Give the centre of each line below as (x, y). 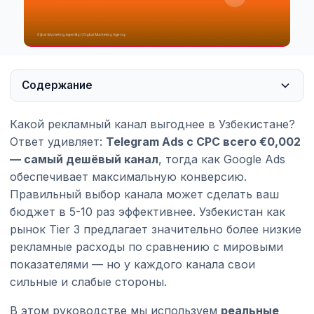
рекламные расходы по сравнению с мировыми (146, 246)
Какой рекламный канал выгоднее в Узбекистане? (152, 124)
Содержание (57, 85)
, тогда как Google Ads (222, 159)
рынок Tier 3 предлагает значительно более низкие (156, 229)
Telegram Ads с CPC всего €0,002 (203, 141)
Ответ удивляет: (58, 141)
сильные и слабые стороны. (88, 281)
